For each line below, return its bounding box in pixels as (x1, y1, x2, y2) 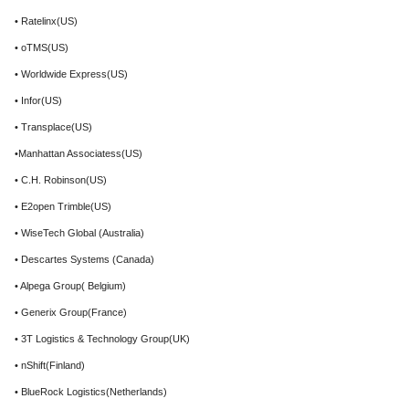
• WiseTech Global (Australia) (15, 227, 144, 238)
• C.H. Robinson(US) (15, 174, 107, 185)
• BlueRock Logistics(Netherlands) (15, 386, 167, 397)
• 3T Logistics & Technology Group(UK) (15, 333, 190, 344)
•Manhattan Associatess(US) (15, 148, 142, 159)
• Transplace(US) (15, 121, 92, 132)
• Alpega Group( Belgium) (15, 280, 126, 291)
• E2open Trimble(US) (15, 201, 111, 212)
